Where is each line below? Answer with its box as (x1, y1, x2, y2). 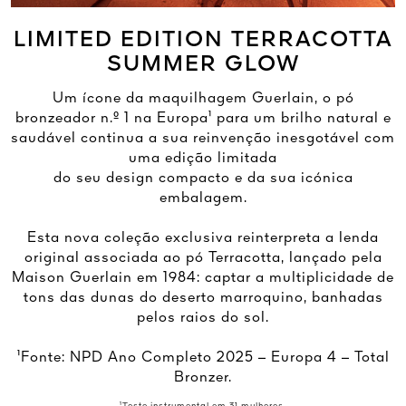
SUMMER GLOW (106, 53, 300, 76)
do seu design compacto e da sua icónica (53, 170, 353, 186)
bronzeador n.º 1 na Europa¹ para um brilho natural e (14, 111, 391, 126)
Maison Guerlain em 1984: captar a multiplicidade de (12, 270, 394, 285)
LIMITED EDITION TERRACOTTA (13, 29, 393, 52)
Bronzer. (174, 370, 232, 385)
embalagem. (159, 190, 247, 206)
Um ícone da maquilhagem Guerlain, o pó (52, 91, 354, 106)
